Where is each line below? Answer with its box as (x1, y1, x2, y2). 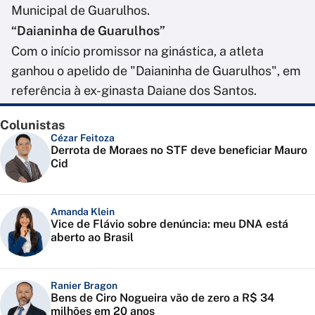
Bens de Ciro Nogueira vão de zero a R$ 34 (51, 291, 274, 305)
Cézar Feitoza (51, 132, 115, 144)
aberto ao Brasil (51, 231, 134, 245)
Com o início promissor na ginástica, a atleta (11, 44, 264, 59)
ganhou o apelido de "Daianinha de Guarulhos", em (11, 63, 301, 79)
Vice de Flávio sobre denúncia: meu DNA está (51, 217, 288, 231)
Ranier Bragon (51, 280, 117, 292)
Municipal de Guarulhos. (11, 3, 150, 18)
